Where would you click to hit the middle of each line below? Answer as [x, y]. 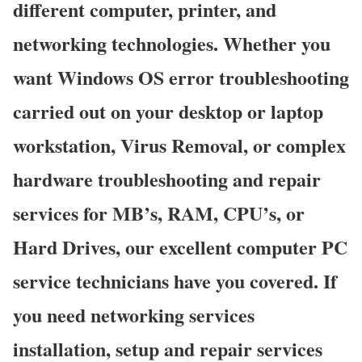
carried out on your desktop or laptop [168, 112]
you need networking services [134, 315]
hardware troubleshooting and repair [167, 179]
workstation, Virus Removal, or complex [179, 145]
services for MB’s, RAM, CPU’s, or [159, 213]
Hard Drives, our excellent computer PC [180, 247]
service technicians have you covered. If [175, 281]
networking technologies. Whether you [172, 44]
